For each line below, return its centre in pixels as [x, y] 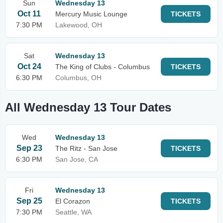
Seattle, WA [73, 212]
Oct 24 [29, 66]
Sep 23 [29, 148]
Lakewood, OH [79, 25]
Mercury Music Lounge [91, 14]
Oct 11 [29, 14]
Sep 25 [29, 201]
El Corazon [73, 201]
